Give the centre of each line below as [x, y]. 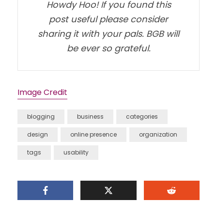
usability [76, 152]
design [37, 134]
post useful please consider [108, 19]
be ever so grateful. [108, 48]
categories [142, 116]
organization [158, 134]
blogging [41, 116]
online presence [93, 134]
